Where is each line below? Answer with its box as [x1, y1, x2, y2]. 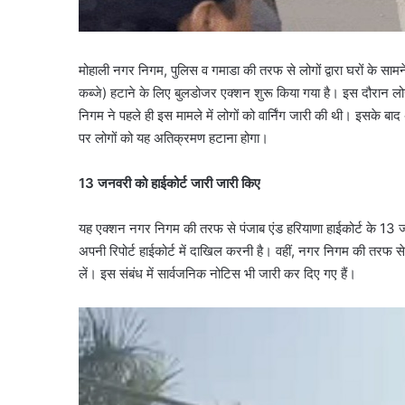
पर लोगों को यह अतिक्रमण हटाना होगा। [79, 128, 268, 146]
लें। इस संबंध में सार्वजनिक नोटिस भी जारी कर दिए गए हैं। [79, 264, 356, 282]
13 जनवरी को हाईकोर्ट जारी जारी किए [79, 174, 260, 192]
